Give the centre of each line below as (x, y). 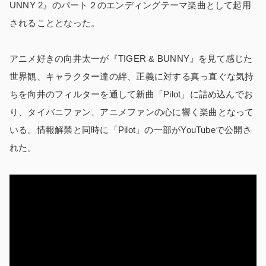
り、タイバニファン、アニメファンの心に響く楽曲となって (132, 112)
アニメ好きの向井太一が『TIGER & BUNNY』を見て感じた (131, 59)
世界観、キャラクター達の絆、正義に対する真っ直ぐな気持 (132, 77)
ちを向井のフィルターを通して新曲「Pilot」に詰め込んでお (132, 94)
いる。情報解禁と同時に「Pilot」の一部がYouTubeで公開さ (131, 130)
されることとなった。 (55, 23)
